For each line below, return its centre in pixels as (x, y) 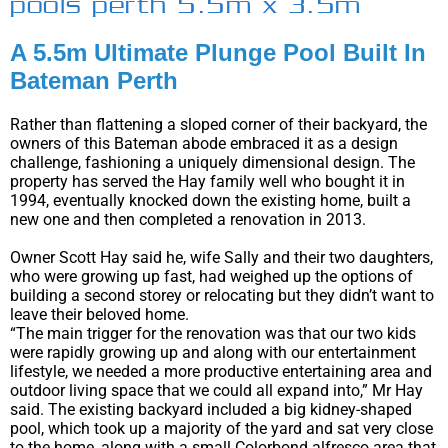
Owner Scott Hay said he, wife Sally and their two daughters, (221, 257)
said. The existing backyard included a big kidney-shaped (211, 409)
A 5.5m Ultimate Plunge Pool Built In (218, 53)
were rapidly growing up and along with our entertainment (213, 352)
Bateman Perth (94, 81)
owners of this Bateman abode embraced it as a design (204, 144)
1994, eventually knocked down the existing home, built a (210, 201)
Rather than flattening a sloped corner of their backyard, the (218, 125)
